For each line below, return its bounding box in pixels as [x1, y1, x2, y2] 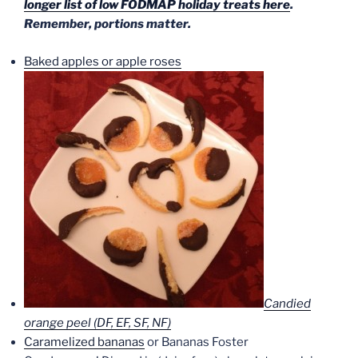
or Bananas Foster [145, 334, 249, 349]
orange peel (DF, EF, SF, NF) [24, 315, 171, 330]
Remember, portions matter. [24, 17, 191, 32]
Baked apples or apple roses [24, 54, 181, 69]
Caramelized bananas [24, 334, 145, 349]
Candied [264, 296, 311, 311]
